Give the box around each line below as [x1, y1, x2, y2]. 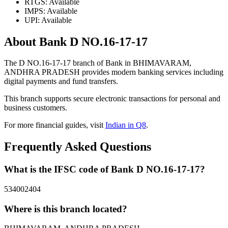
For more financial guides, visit [4, 121, 105, 130]
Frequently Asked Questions [4, 140, 151, 154]
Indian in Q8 [105, 121, 146, 130]
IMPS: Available [24, 6, 77, 15]
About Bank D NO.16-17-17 [4, 35, 148, 48]
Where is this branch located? [4, 203, 127, 214]
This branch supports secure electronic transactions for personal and [4, 94, 220, 103]
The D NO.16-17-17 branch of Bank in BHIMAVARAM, [4, 59, 191, 68]
